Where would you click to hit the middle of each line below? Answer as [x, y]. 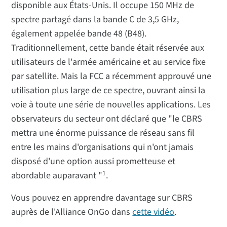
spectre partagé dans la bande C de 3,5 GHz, [95, 20]
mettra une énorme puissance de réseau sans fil [103, 133]
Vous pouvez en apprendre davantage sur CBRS [102, 198]
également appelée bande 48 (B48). [79, 34]
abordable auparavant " [57, 176]
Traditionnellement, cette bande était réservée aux [108, 48]
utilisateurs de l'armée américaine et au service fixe [109, 62]
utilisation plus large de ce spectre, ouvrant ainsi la [108, 91]
